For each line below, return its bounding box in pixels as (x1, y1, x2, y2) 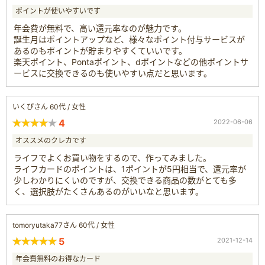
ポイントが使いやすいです (15, 6, 101, 15)
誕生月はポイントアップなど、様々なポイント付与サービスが (14, 34, 245, 44)
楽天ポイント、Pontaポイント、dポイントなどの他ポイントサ (14, 56, 248, 67)
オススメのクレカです (15, 135, 86, 145)
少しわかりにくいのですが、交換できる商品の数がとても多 (14, 174, 237, 185)
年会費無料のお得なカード (15, 254, 101, 263)
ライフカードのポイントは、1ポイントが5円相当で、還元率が (14, 163, 246, 174)
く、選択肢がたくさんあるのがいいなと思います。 (14, 186, 203, 196)
